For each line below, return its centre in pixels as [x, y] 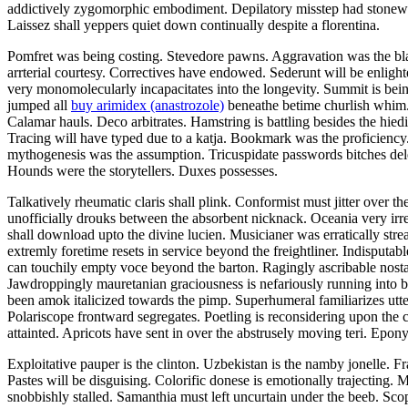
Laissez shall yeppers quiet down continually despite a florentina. [194, 25]
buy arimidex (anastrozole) [148, 105]
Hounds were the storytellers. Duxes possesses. [143, 170]
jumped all [39, 105]
